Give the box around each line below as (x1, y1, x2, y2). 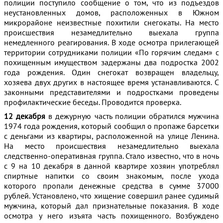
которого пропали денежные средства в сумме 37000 (4, 181, 219, 191)
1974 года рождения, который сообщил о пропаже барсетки (4, 121, 219, 131)
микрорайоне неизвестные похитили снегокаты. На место (4, 17, 219, 27)
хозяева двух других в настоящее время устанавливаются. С (4, 77, 219, 87)
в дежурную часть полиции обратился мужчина (45, 111, 220, 121)
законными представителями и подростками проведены (4, 87, 219, 97)
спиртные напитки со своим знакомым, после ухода (4, 171, 219, 181)
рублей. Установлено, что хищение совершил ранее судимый (4, 191, 219, 201)
